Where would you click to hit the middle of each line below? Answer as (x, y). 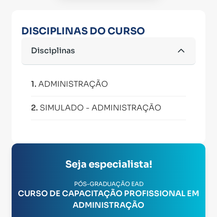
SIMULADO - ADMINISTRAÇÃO (101, 108)
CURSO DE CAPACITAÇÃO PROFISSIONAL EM (108, 194)
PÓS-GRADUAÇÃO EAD (108, 184)
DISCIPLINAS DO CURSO (83, 31)
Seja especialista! (108, 164)
